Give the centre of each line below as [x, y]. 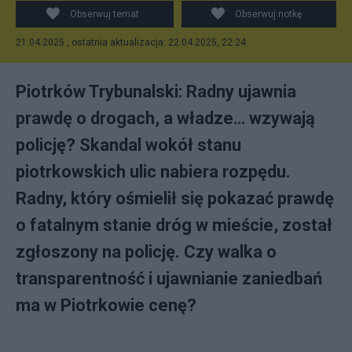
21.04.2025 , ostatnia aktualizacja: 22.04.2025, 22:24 [131, 42]
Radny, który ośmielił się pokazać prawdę [175, 198]
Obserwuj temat [104, 14]
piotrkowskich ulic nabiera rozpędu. [153, 172]
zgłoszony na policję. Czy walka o [146, 252]
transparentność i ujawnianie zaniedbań [169, 279]
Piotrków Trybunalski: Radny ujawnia [156, 92]
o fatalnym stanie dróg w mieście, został [174, 225]
